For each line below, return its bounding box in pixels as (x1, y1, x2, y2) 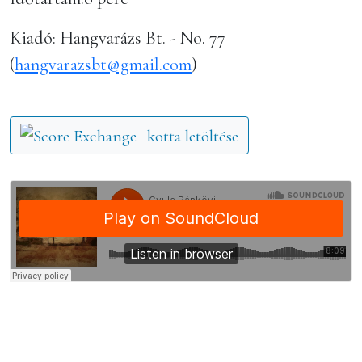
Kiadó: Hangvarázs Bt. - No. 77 (10, 27, 225, 48)
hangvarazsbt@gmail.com (15, 53, 192, 75)
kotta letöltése (147, 126, 238, 147)
